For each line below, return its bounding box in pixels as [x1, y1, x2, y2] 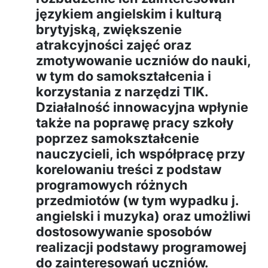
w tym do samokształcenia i [36, 68, 211, 84]
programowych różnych [36, 177, 188, 193]
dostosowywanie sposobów [36, 224, 212, 240]
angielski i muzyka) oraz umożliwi [36, 208, 251, 224]
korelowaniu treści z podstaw [36, 162, 221, 178]
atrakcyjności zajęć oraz [36, 37, 191, 53]
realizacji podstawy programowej [36, 239, 246, 255]
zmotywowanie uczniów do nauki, [36, 53, 251, 69]
